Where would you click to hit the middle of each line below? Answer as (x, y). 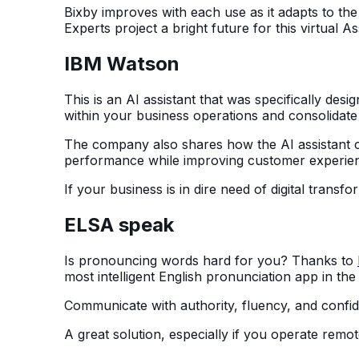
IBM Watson (122, 63)
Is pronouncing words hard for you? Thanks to (211, 260)
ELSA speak (121, 224)
